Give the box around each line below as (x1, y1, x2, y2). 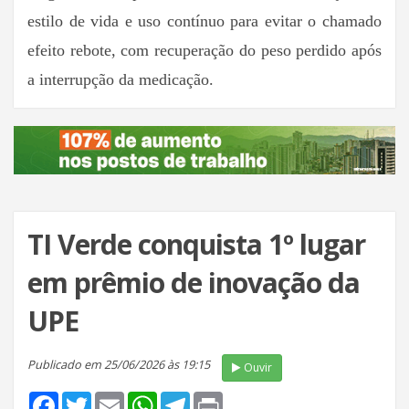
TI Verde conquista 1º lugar (27, 225, 365, 264)
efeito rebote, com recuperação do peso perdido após (27, 40, 382, 59)
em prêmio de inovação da (27, 264, 360, 302)
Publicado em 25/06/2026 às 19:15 (27, 355, 213, 372)
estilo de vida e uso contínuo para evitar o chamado (27, 11, 382, 30)
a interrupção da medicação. (27, 69, 214, 89)
